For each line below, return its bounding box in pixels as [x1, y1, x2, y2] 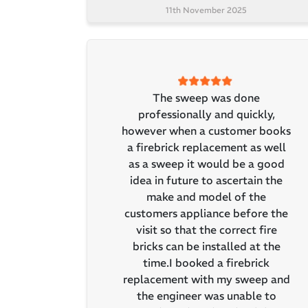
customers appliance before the [124, 206, 288, 221]
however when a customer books [122, 124, 291, 138]
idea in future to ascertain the [130, 173, 283, 188]
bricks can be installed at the [132, 239, 280, 254]
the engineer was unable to [136, 289, 276, 303]
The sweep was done [153, 91, 260, 105]
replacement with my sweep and [122, 272, 290, 287]
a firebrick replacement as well [126, 140, 286, 155]
